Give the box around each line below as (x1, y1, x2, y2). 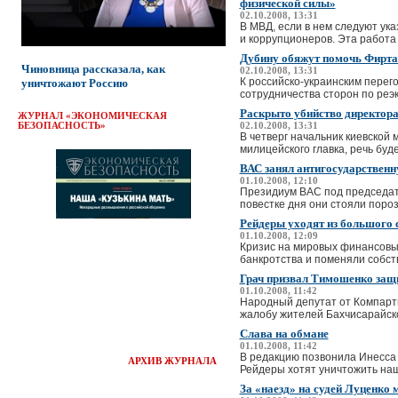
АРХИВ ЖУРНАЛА (127, 355, 217, 366)
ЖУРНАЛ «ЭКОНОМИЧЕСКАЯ (17, 110, 167, 121)
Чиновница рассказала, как (20, 61, 165, 76)
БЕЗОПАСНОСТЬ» (17, 120, 106, 131)
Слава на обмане (239, 327, 329, 340)
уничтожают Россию (20, 76, 128, 90)
